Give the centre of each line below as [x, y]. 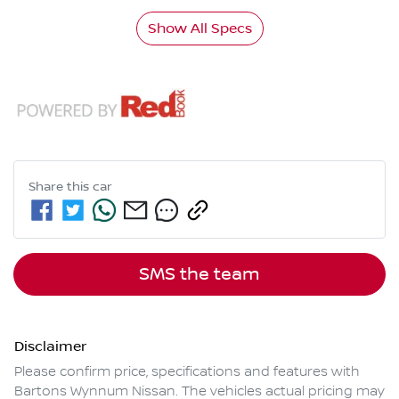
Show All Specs [199, 28]
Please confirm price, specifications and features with [187, 372]
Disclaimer [50, 346]
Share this [61, 187]
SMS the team [199, 274]
